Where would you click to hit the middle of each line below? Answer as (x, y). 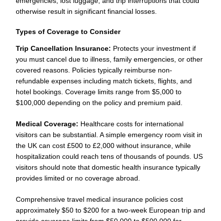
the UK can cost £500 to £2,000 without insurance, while (103, 145)
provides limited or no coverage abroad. (78, 178)
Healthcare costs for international (131, 124)
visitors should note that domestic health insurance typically (108, 167)
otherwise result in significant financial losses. (86, 11)
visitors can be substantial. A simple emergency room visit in (109, 134)
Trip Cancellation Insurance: (63, 48)
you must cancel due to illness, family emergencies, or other (109, 59)
